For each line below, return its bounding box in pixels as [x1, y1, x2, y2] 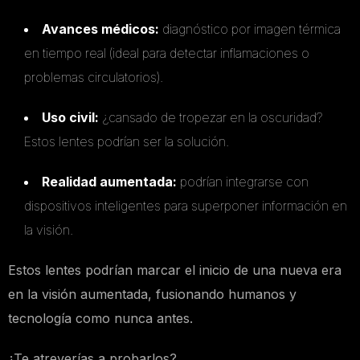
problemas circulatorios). [24, 69, 163, 86]
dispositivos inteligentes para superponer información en [24, 198, 347, 215]
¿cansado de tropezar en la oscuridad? [99, 109, 323, 126]
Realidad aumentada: [42, 174, 177, 190]
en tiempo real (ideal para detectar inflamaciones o [24, 45, 309, 62]
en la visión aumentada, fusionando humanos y [8, 286, 297, 303]
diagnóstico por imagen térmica [159, 21, 341, 38]
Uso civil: [42, 109, 99, 126]
